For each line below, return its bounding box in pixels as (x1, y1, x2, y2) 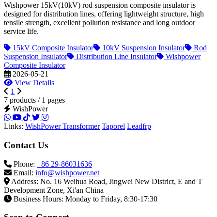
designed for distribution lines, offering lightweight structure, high (4, 10, 204, 18)
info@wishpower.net (35, 168, 99, 177)
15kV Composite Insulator (11, 44, 93, 52)
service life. (4, 27, 39, 36)
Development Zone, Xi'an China (4, 186, 104, 194)
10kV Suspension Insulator (100, 44, 185, 52)
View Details (13, 78, 54, 87)
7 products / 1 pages (4, 96, 65, 105)
